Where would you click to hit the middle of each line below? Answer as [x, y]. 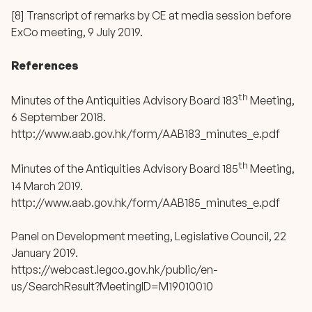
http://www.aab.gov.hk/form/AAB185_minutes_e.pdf [146, 202]
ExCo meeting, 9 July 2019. [77, 32]
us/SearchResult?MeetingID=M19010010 [112, 286]
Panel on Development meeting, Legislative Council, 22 [149, 236]
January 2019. [45, 252]
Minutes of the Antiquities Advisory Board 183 [125, 101]
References [45, 65]
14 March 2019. [47, 186]
